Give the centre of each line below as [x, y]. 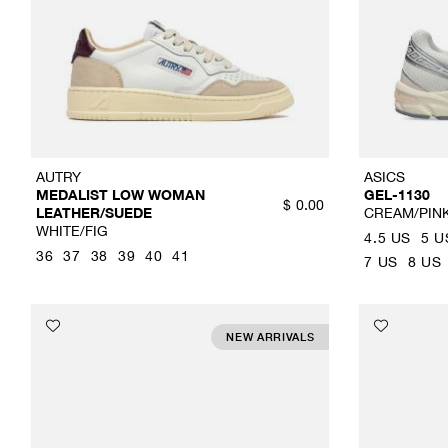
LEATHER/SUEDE [94, 213]
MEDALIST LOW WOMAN [120, 195]
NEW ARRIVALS [270, 337]
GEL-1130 [397, 195]
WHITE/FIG [72, 231]
